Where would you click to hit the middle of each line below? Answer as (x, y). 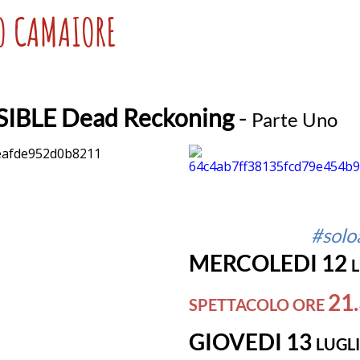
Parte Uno (295, 119)
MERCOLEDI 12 (270, 263)
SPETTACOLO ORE (258, 305)
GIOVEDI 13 (252, 342)
